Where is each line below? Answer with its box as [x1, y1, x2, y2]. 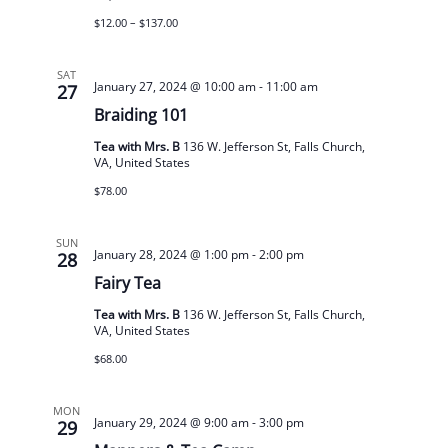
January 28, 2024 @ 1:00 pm [93, 245, 249, 263]
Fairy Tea [93, 271, 161, 294]
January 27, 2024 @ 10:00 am [93, 77, 256, 95]
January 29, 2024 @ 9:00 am [93, 413, 249, 431]
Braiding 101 [93, 103, 188, 126]
